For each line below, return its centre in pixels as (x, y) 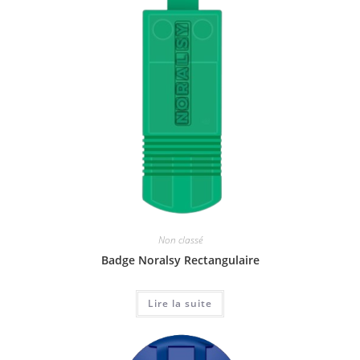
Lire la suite (180, 303)
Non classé (180, 240)
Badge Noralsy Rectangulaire (180, 260)
